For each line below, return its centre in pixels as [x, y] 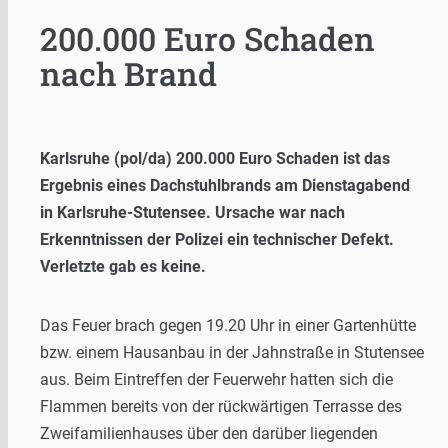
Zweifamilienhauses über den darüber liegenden [209, 433]
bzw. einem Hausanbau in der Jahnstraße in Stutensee [232, 352]
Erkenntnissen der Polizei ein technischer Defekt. [217, 239]
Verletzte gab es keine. [123, 266]
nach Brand [128, 74]
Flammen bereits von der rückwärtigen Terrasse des [221, 406]
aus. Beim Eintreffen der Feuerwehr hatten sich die [216, 379]
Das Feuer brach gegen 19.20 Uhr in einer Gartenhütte [228, 325]
